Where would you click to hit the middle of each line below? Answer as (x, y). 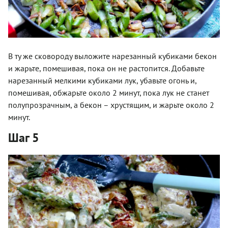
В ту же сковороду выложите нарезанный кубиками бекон (112, 56)
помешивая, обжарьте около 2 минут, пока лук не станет (109, 92)
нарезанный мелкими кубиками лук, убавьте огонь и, (102, 80)
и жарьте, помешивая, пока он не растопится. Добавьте (106, 68)
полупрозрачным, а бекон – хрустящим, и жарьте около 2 (111, 105)
